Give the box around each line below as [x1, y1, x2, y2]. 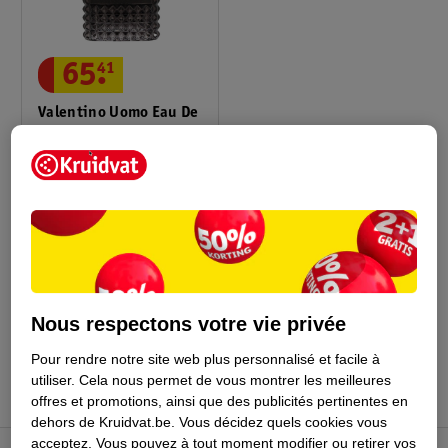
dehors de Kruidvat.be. [31, 414, 176, 431]
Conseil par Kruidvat [32, 324, 204, 344]
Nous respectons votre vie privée [31, 313, 347, 336]
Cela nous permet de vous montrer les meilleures [79, 372, 392, 389]
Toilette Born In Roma [38, 129, 189, 145]
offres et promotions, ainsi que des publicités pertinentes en [31, 393, 409, 410]
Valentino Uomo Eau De [38, 105, 199, 121]
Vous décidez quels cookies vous [179, 414, 388, 431]
